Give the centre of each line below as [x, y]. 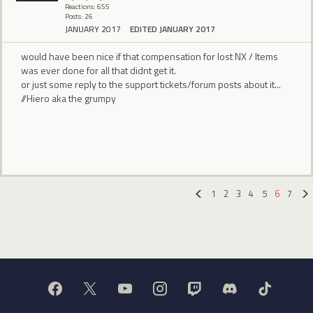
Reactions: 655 [87, 7]
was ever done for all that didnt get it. [99, 70]
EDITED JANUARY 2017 [173, 29]
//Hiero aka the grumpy [68, 98]
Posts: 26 [79, 17]
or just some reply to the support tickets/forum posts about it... [151, 84]
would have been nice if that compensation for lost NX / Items [150, 56]
